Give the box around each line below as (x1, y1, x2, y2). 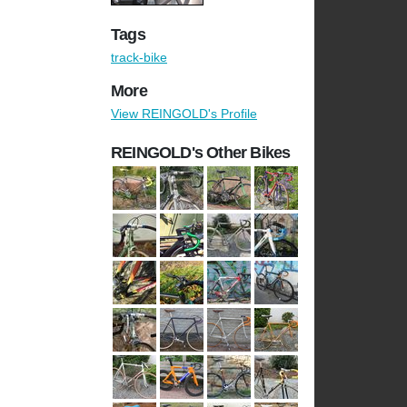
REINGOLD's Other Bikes (111, 144, 291, 163)
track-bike (111, 50, 167, 65)
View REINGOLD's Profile (111, 106, 257, 122)
